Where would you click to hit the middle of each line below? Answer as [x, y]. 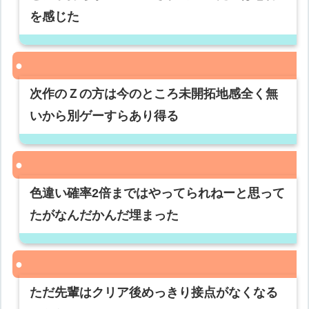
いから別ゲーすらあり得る [104, 116]
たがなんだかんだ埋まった [104, 216]
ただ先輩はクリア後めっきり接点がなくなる [154, 293]
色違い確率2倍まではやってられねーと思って [158, 193]
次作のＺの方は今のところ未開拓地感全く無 [154, 94]
